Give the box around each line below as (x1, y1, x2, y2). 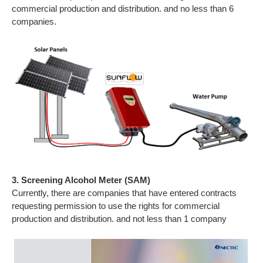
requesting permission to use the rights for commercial (12, 201, 220, 211)
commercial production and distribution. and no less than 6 (12, 4, 234, 14)
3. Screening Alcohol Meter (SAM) (12, 175, 150, 186)
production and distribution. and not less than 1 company (12, 214, 227, 224)
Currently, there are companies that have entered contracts (12, 188, 237, 198)
